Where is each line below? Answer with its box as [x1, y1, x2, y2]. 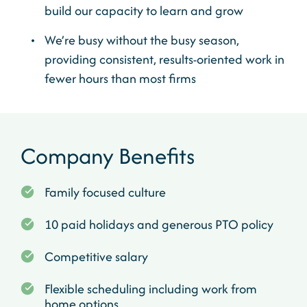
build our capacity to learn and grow [45, 1, 243, 20]
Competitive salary [45, 247, 148, 266]
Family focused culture [45, 183, 166, 201]
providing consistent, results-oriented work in [45, 50, 284, 69]
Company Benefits [21, 140, 195, 172]
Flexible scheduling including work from [45, 280, 257, 298]
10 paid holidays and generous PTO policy [45, 215, 273, 234]
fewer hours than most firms [45, 69, 196, 88]
